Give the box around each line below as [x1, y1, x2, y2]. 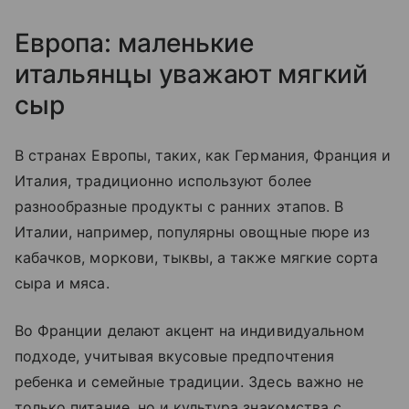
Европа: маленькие [15, 27, 254, 59]
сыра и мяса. [15, 274, 114, 293]
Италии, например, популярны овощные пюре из [15, 223, 371, 242]
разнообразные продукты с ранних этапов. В [15, 197, 343, 216]
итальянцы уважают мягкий [15, 58, 368, 90]
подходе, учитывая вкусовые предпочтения [15, 347, 334, 366]
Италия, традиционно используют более [15, 172, 311, 191]
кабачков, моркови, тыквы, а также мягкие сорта [15, 248, 379, 267]
